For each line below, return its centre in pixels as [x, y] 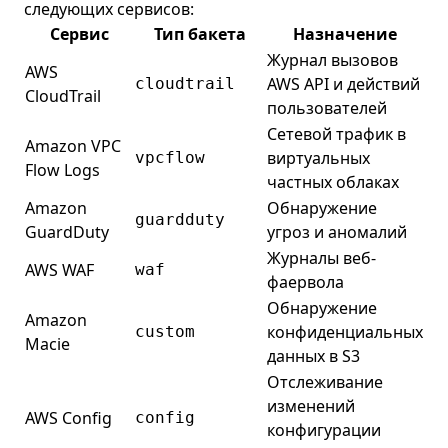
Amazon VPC [73, 146]
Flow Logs [62, 170]
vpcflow [170, 157]
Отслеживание [325, 382]
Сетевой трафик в [336, 134]
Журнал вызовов [332, 60]
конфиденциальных [345, 332]
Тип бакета [200, 34]
